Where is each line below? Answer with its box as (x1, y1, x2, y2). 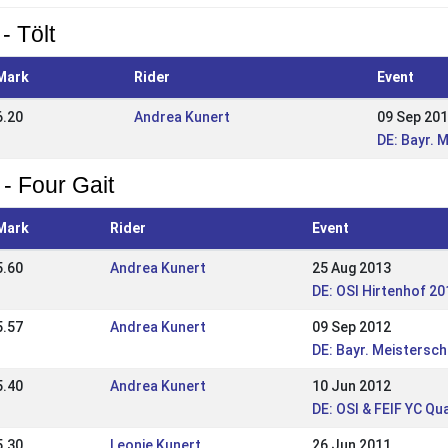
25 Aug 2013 (311, 260, 391, 276)
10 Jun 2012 (311, 378, 391, 394)
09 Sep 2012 (311, 319, 391, 335)
